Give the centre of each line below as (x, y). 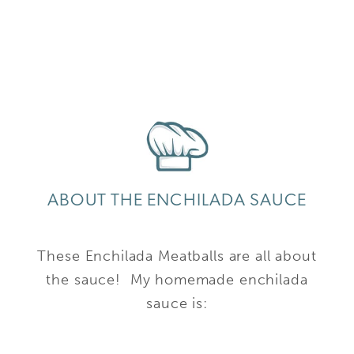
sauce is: (177, 304)
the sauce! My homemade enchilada (177, 280)
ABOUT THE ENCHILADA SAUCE (177, 201)
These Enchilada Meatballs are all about (177, 256)
